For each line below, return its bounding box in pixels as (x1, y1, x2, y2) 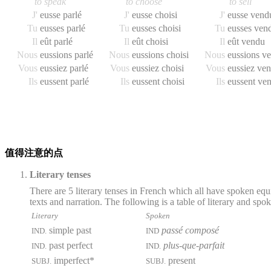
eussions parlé (40, 50, 93, 60)
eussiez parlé (40, 63, 88, 74)
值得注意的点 (5, 147, 63, 158)
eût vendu (227, 36, 265, 47)
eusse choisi (132, 10, 177, 21)
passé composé (162, 225, 219, 236)
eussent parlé (40, 76, 89, 87)
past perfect (47, 240, 93, 251)
